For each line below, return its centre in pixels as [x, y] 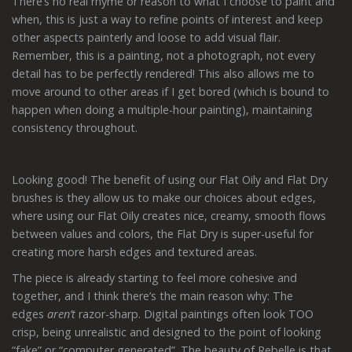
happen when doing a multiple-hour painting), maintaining [162, 109]
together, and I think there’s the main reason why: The [152, 295]
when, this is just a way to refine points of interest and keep [167, 19]
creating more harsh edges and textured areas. [134, 251]
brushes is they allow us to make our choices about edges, [164, 197]
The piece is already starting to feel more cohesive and [154, 277]
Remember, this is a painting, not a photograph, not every [163, 55]
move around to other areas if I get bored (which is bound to [170, 91]
